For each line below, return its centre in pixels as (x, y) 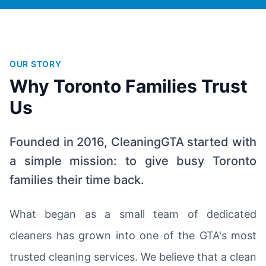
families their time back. (77, 180)
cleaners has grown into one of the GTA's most (133, 235)
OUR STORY (36, 64)
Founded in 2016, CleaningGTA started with (133, 142)
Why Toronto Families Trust (129, 86)
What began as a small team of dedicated (133, 214)
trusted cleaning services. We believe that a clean (133, 257)
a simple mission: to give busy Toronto (133, 161)
